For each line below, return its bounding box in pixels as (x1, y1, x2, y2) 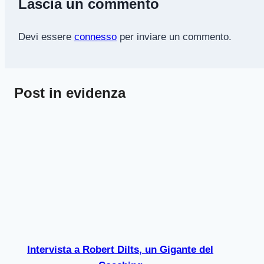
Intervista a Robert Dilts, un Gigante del (27, 244, 214, 256)
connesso (74, 31, 117, 43)
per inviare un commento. (116, 31, 232, 43)
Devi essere (18, 31, 74, 43)
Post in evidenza (14, 85, 126, 101)
